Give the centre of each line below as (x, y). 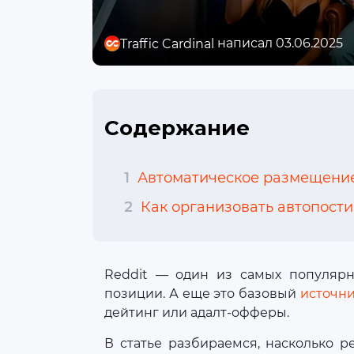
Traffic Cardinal (167, 43)
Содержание (177, 128)
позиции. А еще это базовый (203, 294)
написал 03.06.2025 (279, 43)
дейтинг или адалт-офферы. (197, 313)
